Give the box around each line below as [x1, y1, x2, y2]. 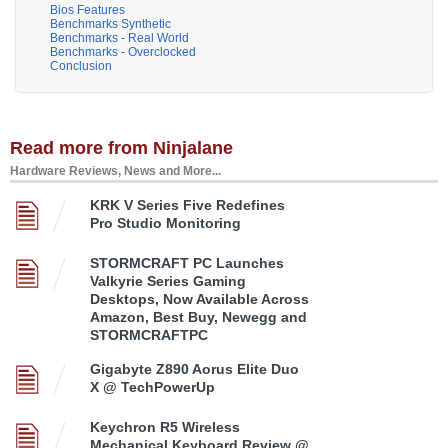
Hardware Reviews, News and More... [10, 164, 221, 179]
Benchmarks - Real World [50, 31, 189, 46]
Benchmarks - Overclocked [50, 45, 196, 60]
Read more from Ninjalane [10, 138, 233, 159]
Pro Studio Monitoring [90, 215, 241, 232]
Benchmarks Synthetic [50, 17, 171, 32]
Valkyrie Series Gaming [90, 273, 246, 290]
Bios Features [50, 3, 125, 18]
